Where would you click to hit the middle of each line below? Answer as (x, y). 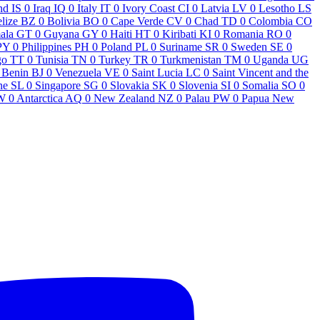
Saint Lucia (157, 72)
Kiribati (179, 34)
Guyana (61, 34)
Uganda (271, 59)
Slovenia (198, 85)
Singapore (58, 85)
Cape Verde (137, 21)
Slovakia (130, 85)
